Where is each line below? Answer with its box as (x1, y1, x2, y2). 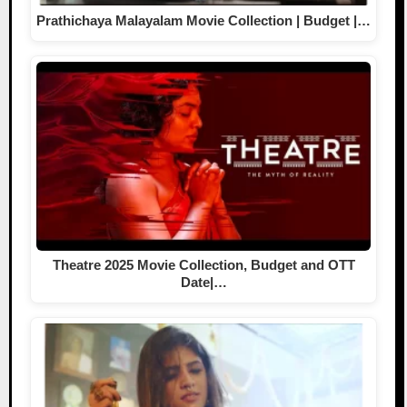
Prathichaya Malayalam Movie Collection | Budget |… (36, 12, 371, 28)
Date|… (180, 273, 227, 290)
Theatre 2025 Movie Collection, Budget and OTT (52, 256, 355, 273)
